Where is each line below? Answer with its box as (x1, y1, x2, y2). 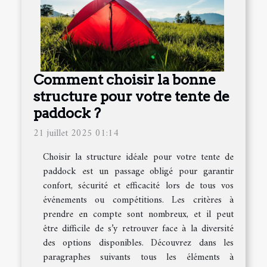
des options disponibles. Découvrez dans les (43, 235, 234, 252)
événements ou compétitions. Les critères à (43, 192, 234, 209)
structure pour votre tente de (33, 88, 229, 105)
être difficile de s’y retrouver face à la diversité (43, 221, 234, 238)
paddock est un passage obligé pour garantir (43, 163, 234, 181)
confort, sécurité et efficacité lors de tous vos (43, 178, 234, 195)
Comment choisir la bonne (33, 71, 216, 89)
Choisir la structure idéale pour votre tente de (43, 149, 234, 166)
